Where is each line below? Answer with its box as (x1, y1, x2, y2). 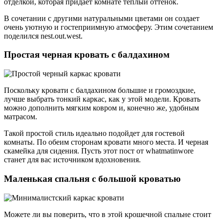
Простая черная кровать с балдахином (4, 49, 170, 60)
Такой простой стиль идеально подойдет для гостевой (4, 129, 185, 138)
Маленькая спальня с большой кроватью (4, 173, 181, 184)
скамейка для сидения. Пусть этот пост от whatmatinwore (4, 147, 194, 155)
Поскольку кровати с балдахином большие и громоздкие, (4, 86, 196, 95)
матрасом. (4, 112, 37, 121)
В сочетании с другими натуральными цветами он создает (4, 14, 199, 22)
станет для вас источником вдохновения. (4, 155, 141, 164)
